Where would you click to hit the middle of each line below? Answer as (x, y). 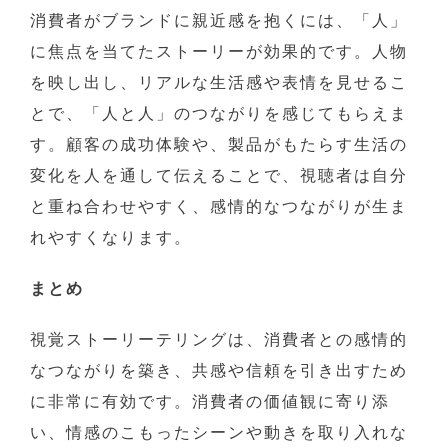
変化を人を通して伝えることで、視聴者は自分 (219, 175)
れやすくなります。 (111, 237)
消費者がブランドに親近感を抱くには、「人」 (219, 20)
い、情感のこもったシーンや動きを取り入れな (219, 432)
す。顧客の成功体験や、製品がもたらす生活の (219, 144)
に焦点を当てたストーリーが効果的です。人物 (219, 51)
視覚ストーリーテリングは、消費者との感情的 (219, 339)
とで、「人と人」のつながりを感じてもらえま (219, 113)
